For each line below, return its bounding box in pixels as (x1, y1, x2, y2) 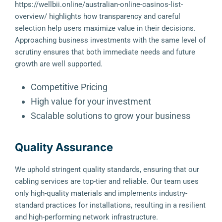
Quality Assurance (15, 141, 113, 154)
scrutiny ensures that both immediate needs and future (15, 48, 195, 56)
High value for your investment (31, 96, 151, 107)
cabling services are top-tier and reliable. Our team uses (15, 177, 199, 186)
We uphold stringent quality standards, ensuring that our (15, 165, 199, 174)
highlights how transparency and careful (47, 12, 180, 21)
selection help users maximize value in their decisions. (15, 24, 196, 33)
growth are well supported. (15, 59, 103, 68)
